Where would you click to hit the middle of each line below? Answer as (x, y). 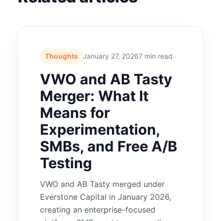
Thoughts (62, 56)
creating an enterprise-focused (98, 209)
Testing (66, 163)
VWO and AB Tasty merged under (103, 184)
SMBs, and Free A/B (109, 146)
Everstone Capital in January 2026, (106, 197)
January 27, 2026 (111, 56)
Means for (75, 112)
